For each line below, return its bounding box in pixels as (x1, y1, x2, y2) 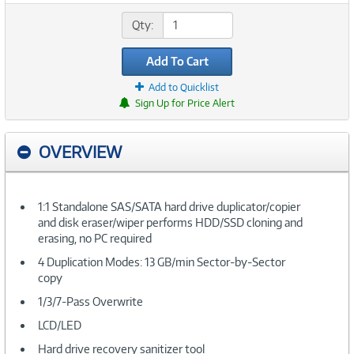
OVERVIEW (39, 141, 122, 162)
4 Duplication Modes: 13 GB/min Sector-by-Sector (38, 254, 285, 269)
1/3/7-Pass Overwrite (38, 294, 143, 308)
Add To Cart (145, 54, 209, 68)
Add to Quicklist (149, 81, 219, 93)
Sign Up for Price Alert (135, 96, 235, 109)
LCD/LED (38, 318, 81, 332)
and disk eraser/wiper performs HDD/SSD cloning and (38, 215, 303, 229)
